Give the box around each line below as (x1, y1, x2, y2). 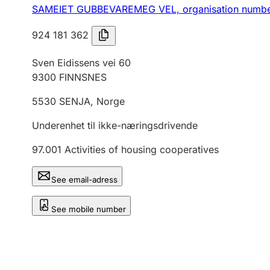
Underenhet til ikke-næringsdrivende (32, 119, 198, 131)
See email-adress (51, 175, 118, 184)
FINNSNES (59, 71, 107, 83)
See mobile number (51, 204, 126, 214)
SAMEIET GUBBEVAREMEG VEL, (32, 3, 183, 15)
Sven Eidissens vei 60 (32, 57, 131, 69)
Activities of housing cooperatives (64, 143, 219, 155)
